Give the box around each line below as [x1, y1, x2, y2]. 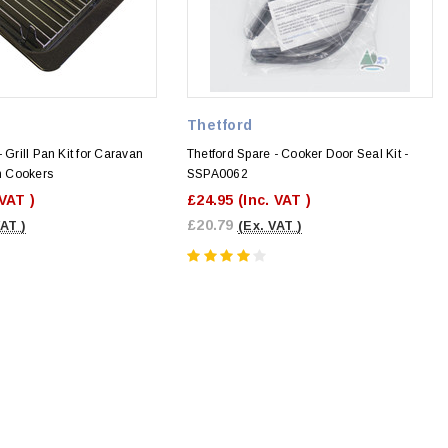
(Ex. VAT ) [237, 218, 302, 233]
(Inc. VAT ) [237, 191, 312, 208]
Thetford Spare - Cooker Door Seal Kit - [187, 146, 409, 161]
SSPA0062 [187, 166, 248, 181]
